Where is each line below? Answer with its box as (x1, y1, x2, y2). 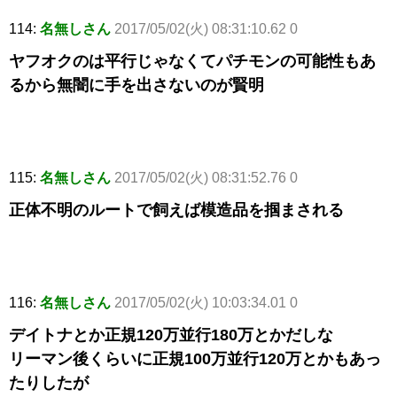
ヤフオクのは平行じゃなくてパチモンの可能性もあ (9, 52, 376, 71)
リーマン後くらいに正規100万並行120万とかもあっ (9, 350, 381, 369)
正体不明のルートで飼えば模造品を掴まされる (9, 201, 344, 220)
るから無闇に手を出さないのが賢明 (9, 76, 264, 95)
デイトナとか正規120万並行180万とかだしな (9, 326, 333, 345)
